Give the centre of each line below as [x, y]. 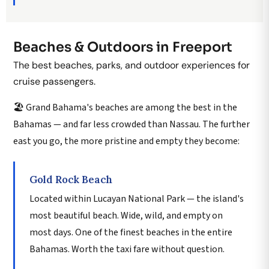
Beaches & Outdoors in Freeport [123, 47]
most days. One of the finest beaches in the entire [131, 232]
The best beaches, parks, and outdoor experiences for [131, 65]
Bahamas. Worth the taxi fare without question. [127, 249]
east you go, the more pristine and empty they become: [126, 141]
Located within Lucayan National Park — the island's [137, 198]
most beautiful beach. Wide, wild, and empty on [126, 215]
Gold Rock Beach [71, 179]
